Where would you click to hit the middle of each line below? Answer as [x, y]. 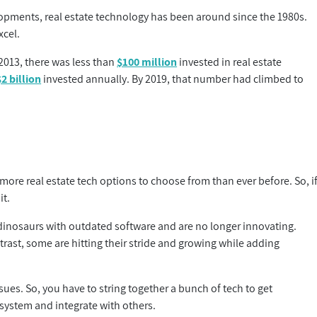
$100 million [147, 62]
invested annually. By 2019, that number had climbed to [173, 79]
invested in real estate [230, 62]
